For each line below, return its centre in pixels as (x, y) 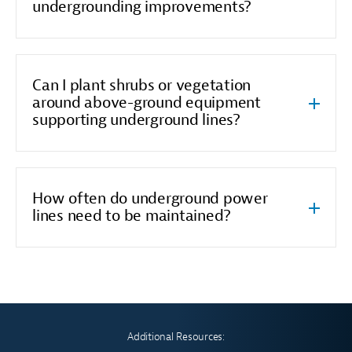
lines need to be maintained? (132, 215)
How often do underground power (150, 198)
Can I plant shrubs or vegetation (141, 85)
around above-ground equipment (147, 102)
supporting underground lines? (136, 119)
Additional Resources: (176, 336)
